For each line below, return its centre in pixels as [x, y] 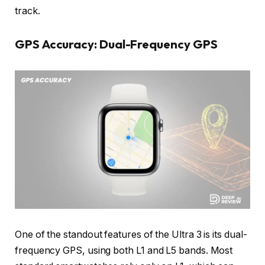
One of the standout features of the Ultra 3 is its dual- [131, 235]
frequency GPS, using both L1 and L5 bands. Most [124, 251]
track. [28, 11]
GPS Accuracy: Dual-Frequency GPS [116, 44]
